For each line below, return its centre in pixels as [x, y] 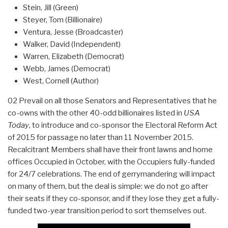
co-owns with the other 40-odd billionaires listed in [96, 113]
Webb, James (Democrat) [67, 68]
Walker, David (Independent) [72, 44]
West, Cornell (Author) [61, 81]
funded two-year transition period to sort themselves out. [107, 210]
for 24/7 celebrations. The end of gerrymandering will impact [111, 174]
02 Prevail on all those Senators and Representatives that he [112, 101]
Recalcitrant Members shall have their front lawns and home [110, 149]
